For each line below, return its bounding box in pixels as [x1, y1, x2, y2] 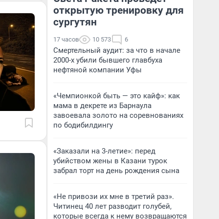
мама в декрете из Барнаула [53, 101, 152, 110]
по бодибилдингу [53, 121, 113, 130]
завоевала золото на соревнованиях [53, 111, 183, 120]
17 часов [53, 36, 79, 43]
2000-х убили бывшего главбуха [53, 56, 162, 65]
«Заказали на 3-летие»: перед [53, 147, 155, 155]
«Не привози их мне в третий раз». [53, 192, 174, 201]
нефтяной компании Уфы [53, 66, 142, 74]
